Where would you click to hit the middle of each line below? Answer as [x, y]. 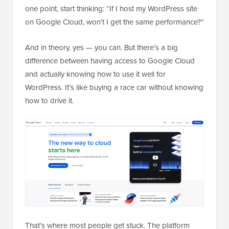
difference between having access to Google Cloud [110, 61]
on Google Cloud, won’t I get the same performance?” [114, 22]
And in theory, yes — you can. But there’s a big [101, 48]
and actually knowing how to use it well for [95, 74]
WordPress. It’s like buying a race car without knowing [114, 88]
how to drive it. [49, 101]
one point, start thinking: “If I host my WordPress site [111, 9]
